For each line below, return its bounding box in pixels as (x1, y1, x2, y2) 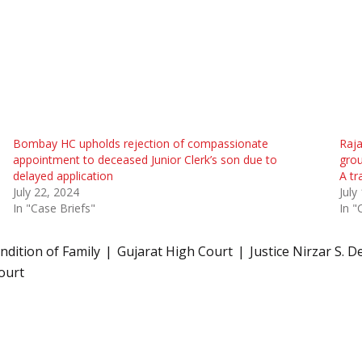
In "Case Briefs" (12, 200, 95, 217)
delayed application (12, 168, 113, 184)
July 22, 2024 (12, 184, 79, 200)
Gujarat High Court (117, 242, 233, 261)
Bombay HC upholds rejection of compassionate (12, 136, 268, 152)
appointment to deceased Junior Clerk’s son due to (12, 152, 277, 168)
